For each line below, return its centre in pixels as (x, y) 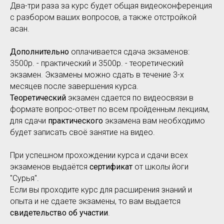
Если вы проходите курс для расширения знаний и (101, 190)
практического (75, 121)
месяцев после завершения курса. (74, 86)
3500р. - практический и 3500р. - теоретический (97, 63)
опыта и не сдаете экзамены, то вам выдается (95, 201)
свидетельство (38, 213)
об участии (88, 213)
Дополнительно (39, 52)
